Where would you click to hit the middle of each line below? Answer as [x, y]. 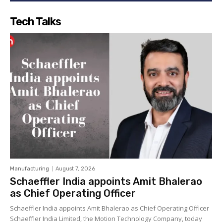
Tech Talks [35, 22]
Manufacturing [29, 169]
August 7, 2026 [75, 169]
